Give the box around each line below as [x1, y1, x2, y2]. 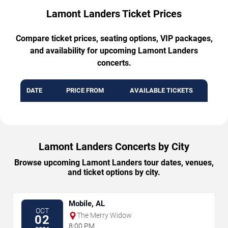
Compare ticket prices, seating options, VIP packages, [15, 34, 213, 44]
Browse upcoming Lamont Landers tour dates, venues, [14, 158, 214, 168]
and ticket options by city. [68, 167, 160, 178]
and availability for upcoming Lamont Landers [30, 46, 198, 56]
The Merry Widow [77, 211, 132, 220]
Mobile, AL [69, 199, 105, 209]
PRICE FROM [66, 87, 104, 95]
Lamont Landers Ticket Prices [46, 8, 182, 20]
